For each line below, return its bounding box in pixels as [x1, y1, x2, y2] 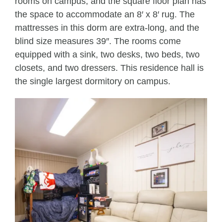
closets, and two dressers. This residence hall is [15, 63, 204, 73]
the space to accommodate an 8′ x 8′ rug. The [15, 9, 195, 19]
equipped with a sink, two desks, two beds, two [15, 50, 200, 59]
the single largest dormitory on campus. [15, 76, 170, 86]
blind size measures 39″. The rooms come [15, 36, 181, 46]
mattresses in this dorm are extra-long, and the [15, 23, 199, 33]
